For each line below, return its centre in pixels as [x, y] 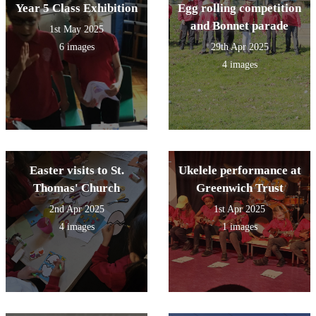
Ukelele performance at [239, 170]
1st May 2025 [77, 29]
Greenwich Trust [239, 188]
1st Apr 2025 [239, 209]
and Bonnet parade [239, 25]
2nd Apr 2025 [77, 209]
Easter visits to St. [77, 170]
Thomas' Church [77, 188]
